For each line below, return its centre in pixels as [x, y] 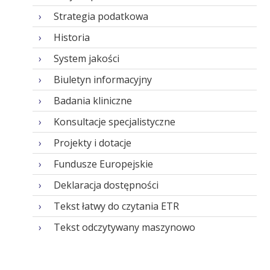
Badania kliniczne [93, 101]
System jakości [86, 58]
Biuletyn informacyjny [102, 80]
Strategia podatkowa [101, 16]
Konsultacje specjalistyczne [114, 122]
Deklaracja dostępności [106, 185]
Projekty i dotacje [92, 143]
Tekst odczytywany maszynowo [124, 227]
